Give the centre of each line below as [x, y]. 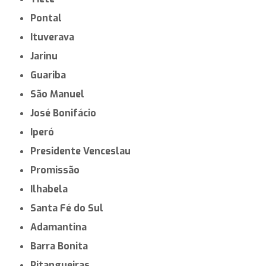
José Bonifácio [65, 113]
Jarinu [46, 56]
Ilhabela [50, 189]
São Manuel [61, 94]
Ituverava [54, 37]
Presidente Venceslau [84, 151]
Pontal [49, 18]
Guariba [52, 75]
